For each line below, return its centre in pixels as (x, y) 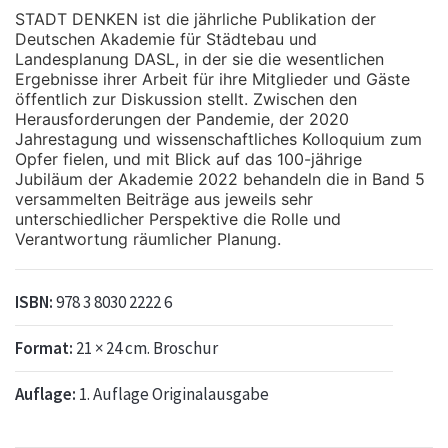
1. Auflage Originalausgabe (174, 393)
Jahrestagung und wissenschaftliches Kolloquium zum (218, 138)
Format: (44, 347)
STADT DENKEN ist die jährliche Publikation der (195, 18)
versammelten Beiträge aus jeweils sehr (164, 198)
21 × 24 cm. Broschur (147, 347)
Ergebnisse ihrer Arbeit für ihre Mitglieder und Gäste (212, 78)
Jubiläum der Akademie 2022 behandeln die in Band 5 (220, 178)
